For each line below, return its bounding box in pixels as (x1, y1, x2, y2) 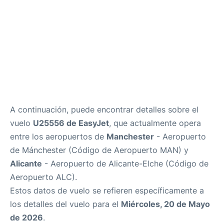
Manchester (106, 131, 154, 141)
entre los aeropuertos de (10, 131, 106, 141)
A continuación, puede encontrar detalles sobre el (10, 104, 198, 114)
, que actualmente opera (109, 118, 201, 128)
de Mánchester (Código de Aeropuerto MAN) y (10, 145, 188, 155)
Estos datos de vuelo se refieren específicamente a (10, 185, 204, 195)
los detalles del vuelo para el (10, 199, 121, 209)
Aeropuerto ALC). (10, 172, 77, 182)
